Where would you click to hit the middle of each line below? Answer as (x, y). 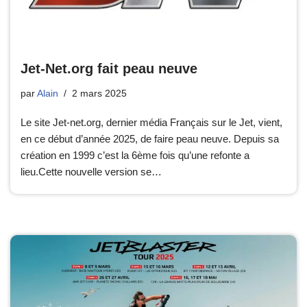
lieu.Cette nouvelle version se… (93, 172)
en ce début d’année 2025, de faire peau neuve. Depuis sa (150, 139)
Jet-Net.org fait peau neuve (109, 69)
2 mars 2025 (99, 94)
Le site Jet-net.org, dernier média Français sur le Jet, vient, (151, 123)
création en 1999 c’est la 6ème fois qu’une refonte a (135, 156)
